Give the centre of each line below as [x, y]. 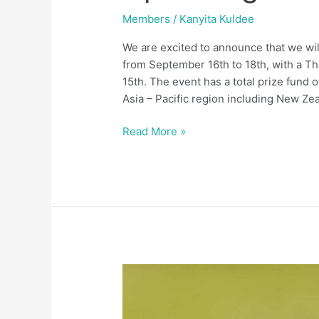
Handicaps [148, 288]
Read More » [155, 132]
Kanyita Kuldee [217, 19]
